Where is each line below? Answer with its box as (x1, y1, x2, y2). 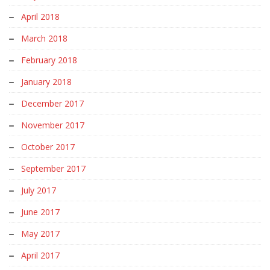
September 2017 (21, 162, 86, 174)
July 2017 (21, 184, 56, 196)
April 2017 (21, 249, 60, 261)
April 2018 (21, 10, 60, 22)
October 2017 (21, 140, 75, 152)
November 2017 (21, 119, 84, 131)
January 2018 (21, 75, 72, 87)
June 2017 (21, 206, 60, 218)
